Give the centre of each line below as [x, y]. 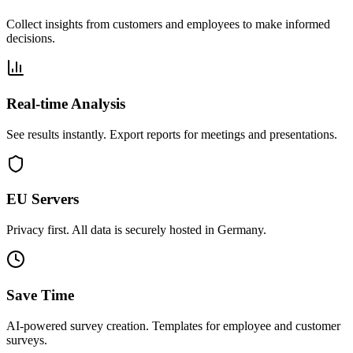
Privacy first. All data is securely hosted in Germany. [136, 230]
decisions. [31, 39]
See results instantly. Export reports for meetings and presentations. [172, 134]
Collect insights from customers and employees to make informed [168, 24]
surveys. [27, 340]
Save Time [40, 295]
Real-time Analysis [66, 104]
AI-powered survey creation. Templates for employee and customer [173, 325]
